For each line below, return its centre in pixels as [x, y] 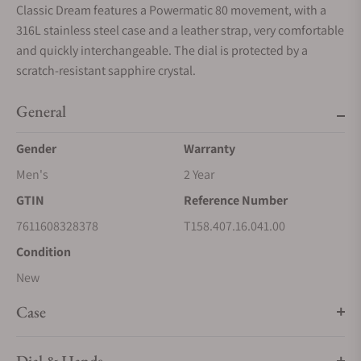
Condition [44, 252]
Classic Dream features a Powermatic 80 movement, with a [171, 10]
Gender [36, 149]
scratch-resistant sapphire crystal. [106, 71]
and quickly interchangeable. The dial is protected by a [162, 50]
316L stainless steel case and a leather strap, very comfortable [180, 30]
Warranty [210, 149]
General [41, 111]
